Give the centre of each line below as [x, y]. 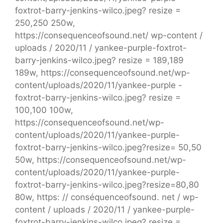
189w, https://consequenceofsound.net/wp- [103, 72]
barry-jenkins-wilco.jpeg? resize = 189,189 [99, 60]
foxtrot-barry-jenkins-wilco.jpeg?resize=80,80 [107, 184]
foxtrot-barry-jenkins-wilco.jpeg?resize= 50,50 [108, 147]
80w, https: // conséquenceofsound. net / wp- [107, 197]
